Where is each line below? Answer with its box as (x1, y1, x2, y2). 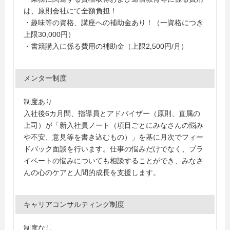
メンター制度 (24, 74, 67, 82)
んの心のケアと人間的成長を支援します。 (24, 168, 160, 177)
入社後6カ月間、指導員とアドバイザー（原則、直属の (24, 109, 200, 118)
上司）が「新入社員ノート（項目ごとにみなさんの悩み (24, 121, 203, 129)
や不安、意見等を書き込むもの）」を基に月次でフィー (24, 133, 203, 141)
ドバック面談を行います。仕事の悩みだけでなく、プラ (24, 145, 203, 153)
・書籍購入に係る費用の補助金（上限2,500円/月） (24, 42, 188, 50)
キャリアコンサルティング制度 (24, 200, 124, 208)
